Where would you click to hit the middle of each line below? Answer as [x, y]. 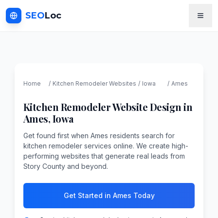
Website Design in [152, 107]
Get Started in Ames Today [109, 195]
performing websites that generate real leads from [104, 156]
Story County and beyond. [65, 166]
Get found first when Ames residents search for [99, 136]
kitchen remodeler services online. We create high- [106, 146]
